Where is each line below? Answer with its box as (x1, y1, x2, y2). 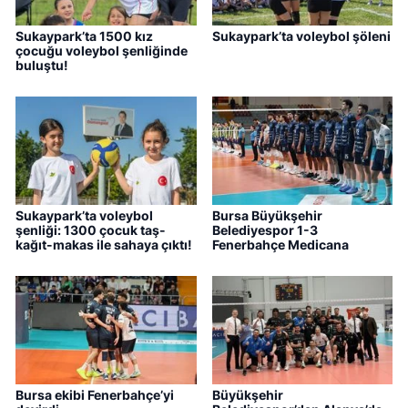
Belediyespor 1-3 (211, 222, 318, 239)
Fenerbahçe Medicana (211, 237, 349, 253)
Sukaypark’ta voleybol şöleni (211, 28, 391, 45)
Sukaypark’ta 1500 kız (15, 28, 153, 45)
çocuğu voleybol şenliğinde (15, 43, 188, 59)
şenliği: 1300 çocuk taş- (15, 222, 166, 239)
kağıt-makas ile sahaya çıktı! (15, 237, 192, 253)
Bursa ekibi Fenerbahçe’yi (15, 387, 174, 403)
